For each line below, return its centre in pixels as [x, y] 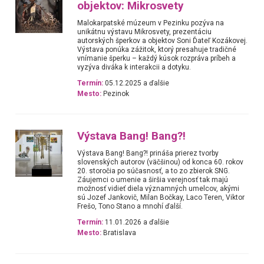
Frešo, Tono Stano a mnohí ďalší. [130, 207]
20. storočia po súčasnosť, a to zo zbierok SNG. [154, 171]
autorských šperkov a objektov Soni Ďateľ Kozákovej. [163, 40]
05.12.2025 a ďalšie [136, 83]
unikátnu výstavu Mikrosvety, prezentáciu [145, 32]
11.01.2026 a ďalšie [136, 222]
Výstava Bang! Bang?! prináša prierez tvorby [148, 154]
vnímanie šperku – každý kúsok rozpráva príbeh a [157, 58]
